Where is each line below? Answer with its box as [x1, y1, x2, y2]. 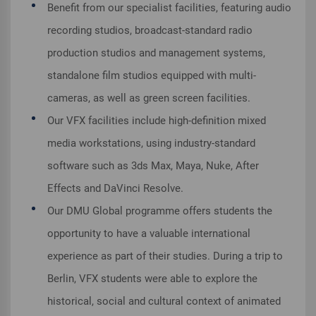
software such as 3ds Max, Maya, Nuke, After [47, 159, 259, 173]
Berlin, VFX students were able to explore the [47, 272, 257, 286]
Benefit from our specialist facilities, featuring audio [47, 1, 291, 15]
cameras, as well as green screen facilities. [47, 92, 250, 105]
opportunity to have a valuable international [47, 227, 250, 241]
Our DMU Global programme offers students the [47, 205, 272, 218]
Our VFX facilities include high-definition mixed [47, 114, 266, 128]
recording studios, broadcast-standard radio [47, 24, 253, 37]
